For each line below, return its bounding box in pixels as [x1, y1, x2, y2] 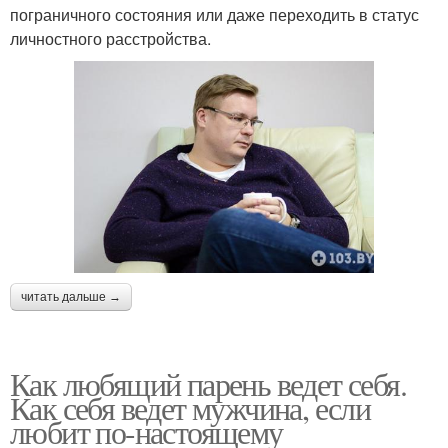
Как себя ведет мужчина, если [10, 385, 371, 429]
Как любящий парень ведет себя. [10, 361, 406, 405]
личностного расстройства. [10, 26, 211, 50]
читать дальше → [21, 289, 121, 304]
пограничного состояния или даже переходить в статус [10, 2, 419, 26]
